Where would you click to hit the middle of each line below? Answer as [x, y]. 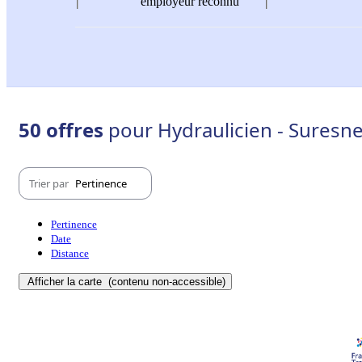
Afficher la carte [66, 282]
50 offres [63, 130]
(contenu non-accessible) [165, 282]
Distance [70, 254]
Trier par [50, 183]
